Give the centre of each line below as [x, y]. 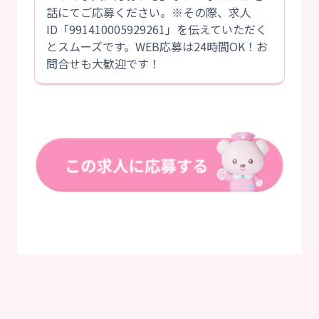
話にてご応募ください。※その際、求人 [149, 12]
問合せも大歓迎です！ [103, 64]
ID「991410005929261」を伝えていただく [157, 30]
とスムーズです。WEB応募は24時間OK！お [157, 47]
